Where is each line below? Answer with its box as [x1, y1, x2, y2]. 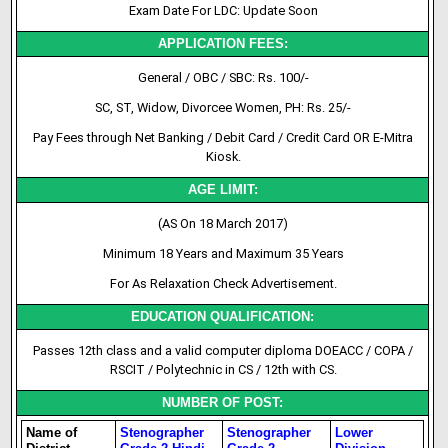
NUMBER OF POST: [162, 395, 284, 410]
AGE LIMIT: [187, 182, 258, 197]
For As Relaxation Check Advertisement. [109, 276, 337, 291]
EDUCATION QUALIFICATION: [131, 309, 315, 324]
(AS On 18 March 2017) [158, 216, 289, 231]
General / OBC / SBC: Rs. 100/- [137, 70, 309, 85]
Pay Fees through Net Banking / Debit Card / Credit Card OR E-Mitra [33, 130, 414, 145]
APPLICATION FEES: [157, 36, 288, 51]
